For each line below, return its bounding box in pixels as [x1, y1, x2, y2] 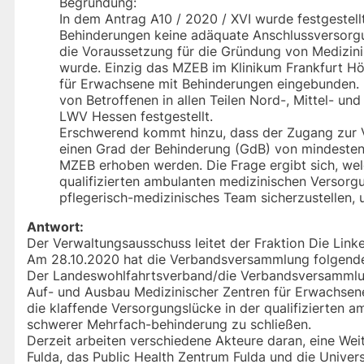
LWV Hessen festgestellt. [59, 108, 213, 125]
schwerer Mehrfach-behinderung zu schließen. [27, 316, 311, 333]
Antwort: [27, 219, 84, 236]
